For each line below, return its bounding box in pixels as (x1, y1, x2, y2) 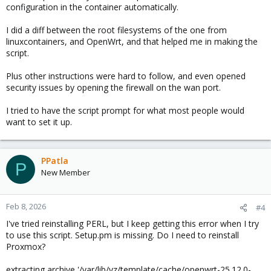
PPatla (41, 155, 68, 166)
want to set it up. (6, 116, 72, 128)
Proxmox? (6, 241, 45, 252)
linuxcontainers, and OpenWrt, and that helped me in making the (6, 36, 258, 47)
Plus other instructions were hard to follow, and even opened (6, 70, 246, 82)
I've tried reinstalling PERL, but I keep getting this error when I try (6, 218, 259, 229)
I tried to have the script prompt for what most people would (6, 105, 244, 116)
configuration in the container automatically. (6, 1, 178, 13)
